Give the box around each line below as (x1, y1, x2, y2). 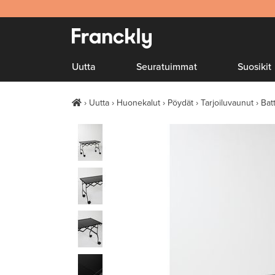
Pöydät (168, 98, 193, 108)
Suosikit (238, 61, 272, 73)
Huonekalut (117, 98, 160, 108)
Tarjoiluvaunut (201, 98, 254, 108)
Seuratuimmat (136, 61, 198, 73)
